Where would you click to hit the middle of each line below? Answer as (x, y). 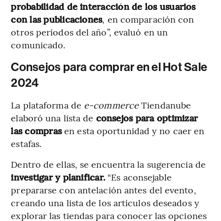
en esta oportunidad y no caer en (133, 130)
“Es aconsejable (138, 177)
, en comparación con (148, 19)
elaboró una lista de (54, 117)
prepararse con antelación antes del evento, (104, 189)
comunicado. (38, 44)
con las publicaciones (57, 19)
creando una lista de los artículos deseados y (105, 202)
